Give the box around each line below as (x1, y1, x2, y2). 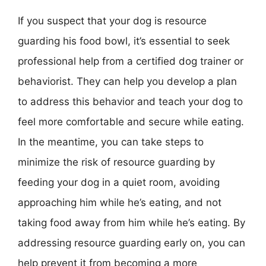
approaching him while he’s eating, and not (18, 196, 221, 208)
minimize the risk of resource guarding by (18, 156, 215, 168)
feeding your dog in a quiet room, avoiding (18, 176, 220, 188)
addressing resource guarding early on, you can (18, 236, 245, 249)
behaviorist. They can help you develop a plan (18, 75, 237, 87)
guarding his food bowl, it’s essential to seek (18, 34, 230, 47)
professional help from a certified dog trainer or (18, 55, 243, 67)
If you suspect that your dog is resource (18, 14, 207, 27)
